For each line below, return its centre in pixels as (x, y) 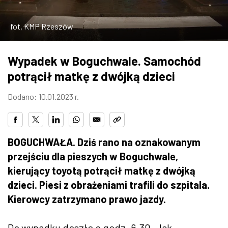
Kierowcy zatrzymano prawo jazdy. (87, 199)
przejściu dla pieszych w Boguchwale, (93, 156)
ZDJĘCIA (30, 16)
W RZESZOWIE (42, 43)
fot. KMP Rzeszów (42, 26)
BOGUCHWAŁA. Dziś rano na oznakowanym (104, 142)
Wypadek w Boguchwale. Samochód (104, 61)
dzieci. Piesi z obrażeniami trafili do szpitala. (109, 184)
